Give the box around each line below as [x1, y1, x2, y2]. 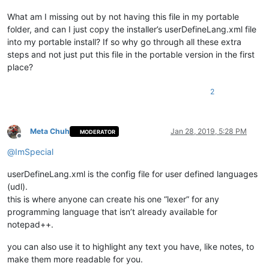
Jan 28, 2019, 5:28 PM [171, 127, 247, 136]
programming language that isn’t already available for [7, 207, 217, 217]
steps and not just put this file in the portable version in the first [7, 49, 255, 60]
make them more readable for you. [7, 254, 143, 265]
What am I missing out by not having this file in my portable [7, 11, 239, 22]
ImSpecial [15, 147, 53, 157]
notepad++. [7, 219, 53, 230]
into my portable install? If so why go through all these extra [7, 37, 241, 47]
